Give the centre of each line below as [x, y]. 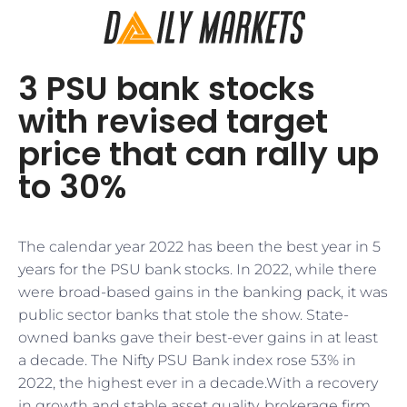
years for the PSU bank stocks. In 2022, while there [198, 269]
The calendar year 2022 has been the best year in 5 [199, 247]
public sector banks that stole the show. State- [184, 315]
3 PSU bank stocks [167, 89]
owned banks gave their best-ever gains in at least [198, 338]
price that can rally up [199, 154]
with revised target [173, 121]
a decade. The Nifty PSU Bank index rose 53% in [187, 360]
